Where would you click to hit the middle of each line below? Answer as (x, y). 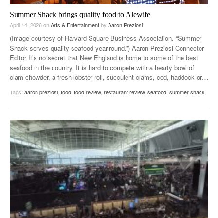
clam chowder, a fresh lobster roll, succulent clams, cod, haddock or (106, 77)
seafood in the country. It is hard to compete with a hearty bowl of (102, 68)
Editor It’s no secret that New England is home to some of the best (104, 58)
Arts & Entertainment (75, 25)
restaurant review (124, 92)
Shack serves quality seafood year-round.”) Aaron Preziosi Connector (107, 48)
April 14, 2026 (27, 25)
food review (87, 92)
